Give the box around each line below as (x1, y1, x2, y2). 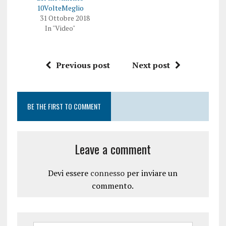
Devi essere (48, 167, 91, 179)
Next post (132, 59, 170, 71)
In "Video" (45, 23, 76, 33)
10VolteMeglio (36, 3, 84, 13)
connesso (90, 167, 125, 179)
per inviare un (125, 167, 178, 179)
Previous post (55, 59, 110, 71)
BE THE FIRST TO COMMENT (27, 100, 101, 111)
